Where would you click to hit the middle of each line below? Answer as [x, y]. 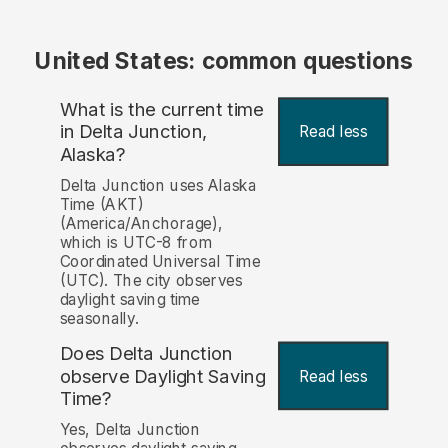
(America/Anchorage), [141, 223]
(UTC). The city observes [151, 280]
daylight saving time [129, 299]
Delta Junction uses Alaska [158, 185]
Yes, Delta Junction [130, 429]
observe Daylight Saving [162, 376]
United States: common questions [224, 61]
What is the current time [161, 109]
